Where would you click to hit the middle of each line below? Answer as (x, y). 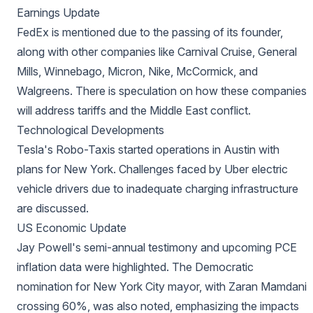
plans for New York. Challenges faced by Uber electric (152, 169)
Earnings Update (58, 13)
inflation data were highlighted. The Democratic (135, 267)
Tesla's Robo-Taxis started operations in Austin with (148, 150)
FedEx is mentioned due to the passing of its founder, (150, 32)
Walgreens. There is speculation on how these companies (162, 91)
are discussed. (53, 208)
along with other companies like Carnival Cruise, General (157, 52)
